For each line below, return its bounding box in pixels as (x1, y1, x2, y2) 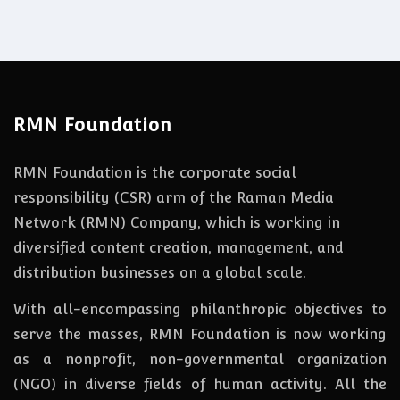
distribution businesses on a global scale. (13, 263, 306, 281)
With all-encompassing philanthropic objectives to (13, 300, 387, 318)
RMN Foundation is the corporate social (13, 163, 296, 181)
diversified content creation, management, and (13, 238, 344, 256)
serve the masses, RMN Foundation (13, 325, 270, 343)
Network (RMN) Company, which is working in (13, 213, 340, 231)
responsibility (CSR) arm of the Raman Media (13, 188, 334, 206)
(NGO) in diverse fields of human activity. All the (13, 375, 387, 393)
